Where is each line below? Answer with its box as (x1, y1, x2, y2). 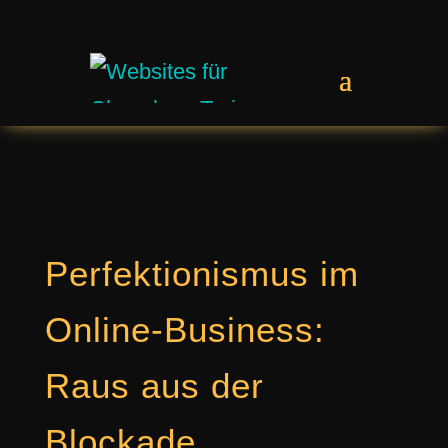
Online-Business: (44, 310, 325, 349)
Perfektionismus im (44, 254, 359, 293)
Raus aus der (44, 366, 264, 405)
